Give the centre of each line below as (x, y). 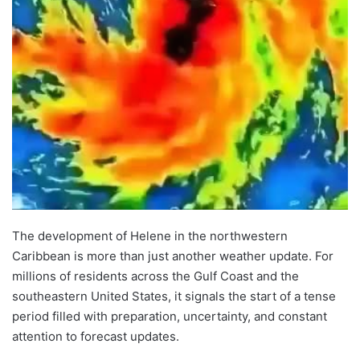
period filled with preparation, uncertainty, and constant (170, 316)
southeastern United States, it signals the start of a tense (174, 296)
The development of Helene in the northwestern (150, 236)
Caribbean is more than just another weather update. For (173, 256)
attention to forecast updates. (96, 336)
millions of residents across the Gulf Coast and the (155, 276)
